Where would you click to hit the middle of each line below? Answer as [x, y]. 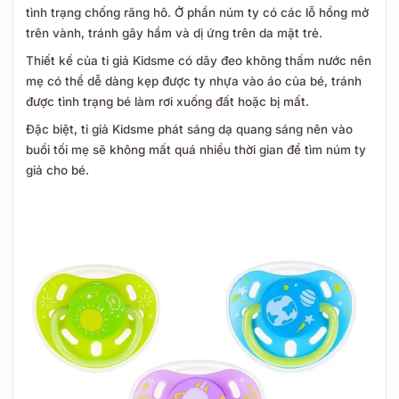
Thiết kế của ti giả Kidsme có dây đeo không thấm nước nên [199, 61]
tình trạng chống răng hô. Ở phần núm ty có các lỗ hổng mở [197, 12]
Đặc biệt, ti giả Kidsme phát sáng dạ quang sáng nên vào [189, 129]
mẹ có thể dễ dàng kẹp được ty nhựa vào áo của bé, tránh [194, 81]
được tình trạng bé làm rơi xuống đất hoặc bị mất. [169, 102]
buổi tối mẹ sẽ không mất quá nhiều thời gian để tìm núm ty [196, 150]
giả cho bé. [59, 170]
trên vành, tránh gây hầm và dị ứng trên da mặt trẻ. [176, 33]
